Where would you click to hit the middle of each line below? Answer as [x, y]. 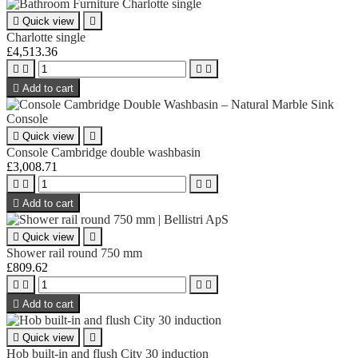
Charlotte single [46, 37]
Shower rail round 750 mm [74, 253]
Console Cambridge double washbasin [103, 152]
